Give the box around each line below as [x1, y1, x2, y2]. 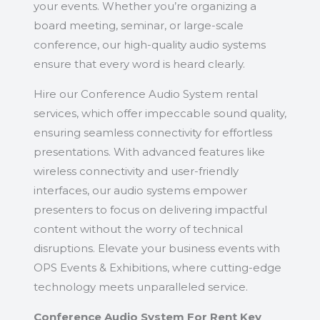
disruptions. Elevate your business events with [33, 241, 280, 256]
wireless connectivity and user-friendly [33, 164, 239, 179]
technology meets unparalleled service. [33, 280, 248, 294]
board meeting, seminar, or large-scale [33, 19, 244, 33]
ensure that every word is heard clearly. [33, 57, 245, 71]
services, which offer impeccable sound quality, [33, 106, 286, 121]
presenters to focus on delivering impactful [33, 203, 267, 217]
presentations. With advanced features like [33, 145, 265, 159]
